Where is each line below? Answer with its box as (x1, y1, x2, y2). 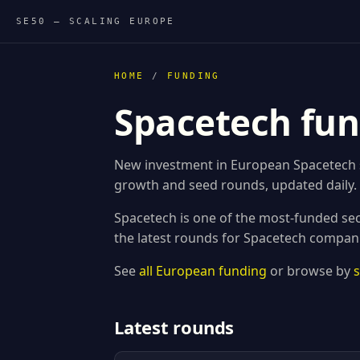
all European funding (139, 262, 267, 280)
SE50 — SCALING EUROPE (16, 16, 175, 27)
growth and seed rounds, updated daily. (114, 176, 357, 194)
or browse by (267, 262, 354, 280)
